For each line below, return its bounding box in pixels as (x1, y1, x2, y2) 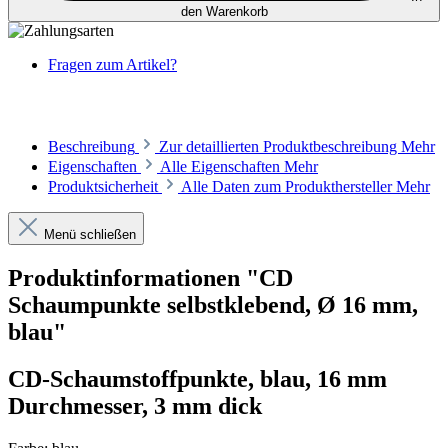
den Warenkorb (180, 4, 268, 20)
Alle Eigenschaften (160, 158, 284, 176)
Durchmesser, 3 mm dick (8, 393, 262, 420)
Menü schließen (44, 227, 136, 243)
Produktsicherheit (48, 178, 158, 196)
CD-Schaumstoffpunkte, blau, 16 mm (8, 366, 387, 393)
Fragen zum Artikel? (48, 56, 177, 74)
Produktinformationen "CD (8, 265, 293, 292)
